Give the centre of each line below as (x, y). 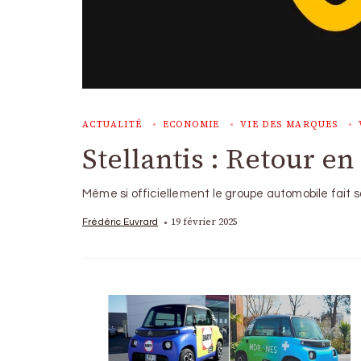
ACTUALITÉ (112, 124)
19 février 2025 (205, 222)
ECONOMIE (191, 124)
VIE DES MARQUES (289, 124)
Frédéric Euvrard (120, 222)
